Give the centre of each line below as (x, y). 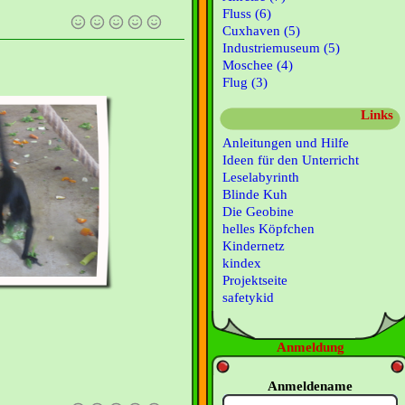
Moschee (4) (258, 65)
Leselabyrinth (261, 177)
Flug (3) (245, 82)
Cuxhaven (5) (261, 31)
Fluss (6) (247, 14)
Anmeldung (310, 347)
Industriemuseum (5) (281, 48)
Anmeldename (310, 386)
